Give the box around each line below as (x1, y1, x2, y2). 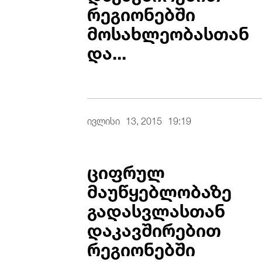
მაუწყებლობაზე (87, 173, 232, 206)
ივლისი (87, 111, 120, 129)
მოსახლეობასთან (87, 15, 250, 48)
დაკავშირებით (87, 211, 222, 244)
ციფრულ (87, 153, 166, 187)
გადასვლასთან (87, 192, 226, 225)
